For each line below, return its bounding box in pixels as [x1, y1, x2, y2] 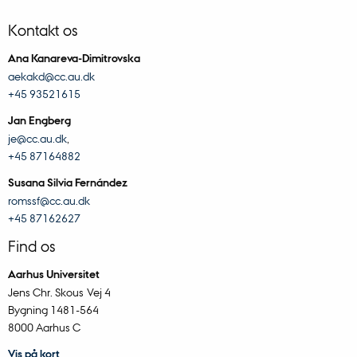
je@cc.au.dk [8, 131, 67, 145]
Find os [8, 237, 56, 255]
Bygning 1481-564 [8, 303, 99, 316]
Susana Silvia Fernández [8, 175, 127, 190]
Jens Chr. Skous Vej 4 [8, 285, 111, 299]
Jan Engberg [8, 113, 71, 127]
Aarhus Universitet [8, 267, 100, 281]
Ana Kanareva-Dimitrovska [8, 51, 140, 65]
